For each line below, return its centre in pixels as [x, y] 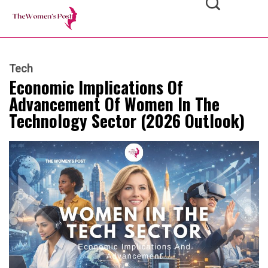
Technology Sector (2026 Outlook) [127, 121]
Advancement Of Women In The [114, 104]
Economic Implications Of [96, 87]
